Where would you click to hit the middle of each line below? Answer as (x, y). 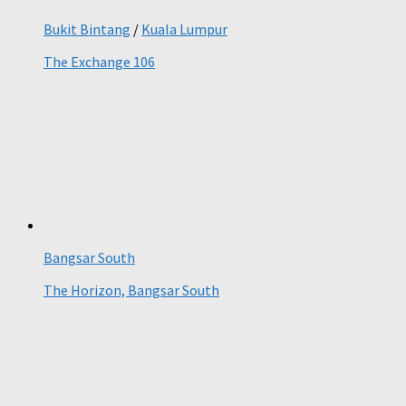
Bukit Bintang (87, 29)
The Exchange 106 (99, 62)
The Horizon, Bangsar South (131, 290)
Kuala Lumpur (184, 29)
